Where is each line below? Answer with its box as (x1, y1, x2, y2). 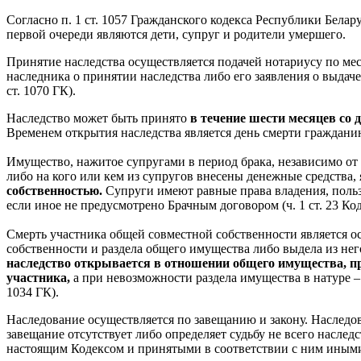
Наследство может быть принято (6, 111, 190, 125)
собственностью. (6, 184, 102, 197)
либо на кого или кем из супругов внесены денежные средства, (6, 169, 359, 183)
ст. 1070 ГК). (6, 84, 76, 98)
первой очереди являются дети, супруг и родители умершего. (6, 27, 346, 41)
